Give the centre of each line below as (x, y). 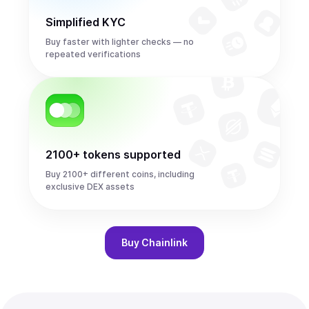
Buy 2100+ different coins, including (120, 174)
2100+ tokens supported (113, 154)
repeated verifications (93, 54)
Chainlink (165, 242)
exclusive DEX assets (90, 187)
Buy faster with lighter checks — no (120, 42)
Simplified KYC (86, 22)
